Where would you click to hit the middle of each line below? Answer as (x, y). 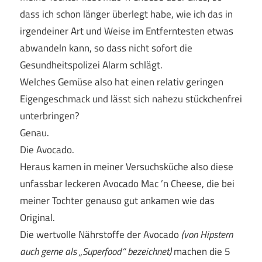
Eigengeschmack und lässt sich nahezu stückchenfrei (131, 99)
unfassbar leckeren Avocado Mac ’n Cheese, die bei (127, 184)
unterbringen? (50, 116)
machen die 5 (201, 252)
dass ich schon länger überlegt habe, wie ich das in (126, 14)
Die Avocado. (47, 150)
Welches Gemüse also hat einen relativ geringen (122, 82)
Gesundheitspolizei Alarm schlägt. (91, 65)
